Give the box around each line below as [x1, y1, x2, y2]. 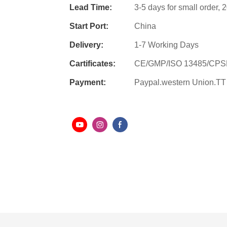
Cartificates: [69, 59, 116, 68]
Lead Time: [69, 3, 112, 12]
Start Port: [69, 21, 108, 30]
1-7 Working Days [134, 40, 199, 49]
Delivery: [69, 40, 103, 49]
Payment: [69, 78, 106, 87]
